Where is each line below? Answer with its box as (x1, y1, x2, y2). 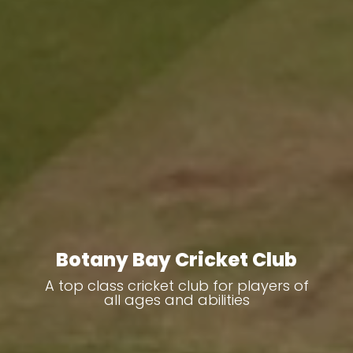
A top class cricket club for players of (44, 276, 309, 296)
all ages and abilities (103, 290, 250, 310)
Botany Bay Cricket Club (56, 247, 297, 273)
